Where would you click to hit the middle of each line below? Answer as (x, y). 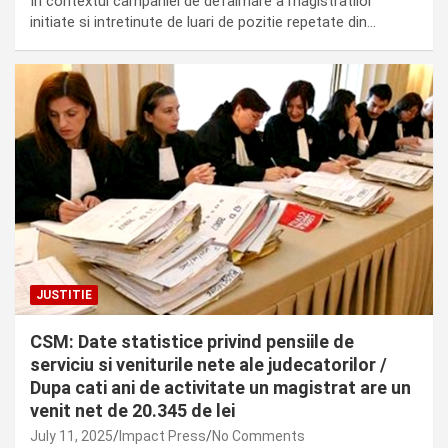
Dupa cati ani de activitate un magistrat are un (220, 387)
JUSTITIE (64, 294)
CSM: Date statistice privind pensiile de (192, 341)
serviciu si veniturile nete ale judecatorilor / (208, 364)
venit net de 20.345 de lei (132, 410)
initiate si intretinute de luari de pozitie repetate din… (203, 21)
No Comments (258, 435)
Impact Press (162, 435)
